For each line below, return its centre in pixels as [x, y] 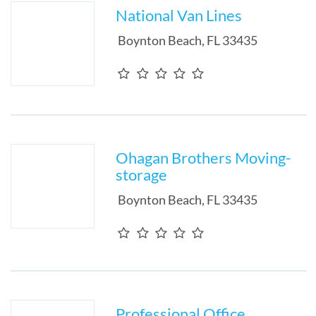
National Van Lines [179, 15]
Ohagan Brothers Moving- [204, 158]
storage [142, 175]
